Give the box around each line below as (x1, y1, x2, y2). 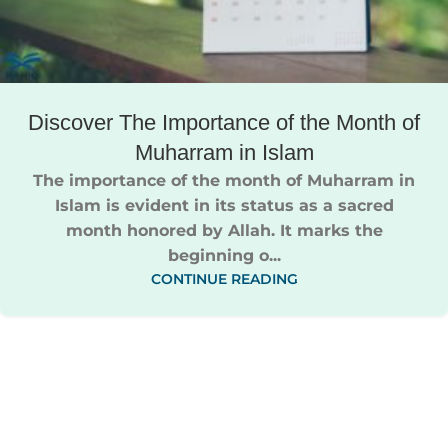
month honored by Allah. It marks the (65, 220, 383, 240)
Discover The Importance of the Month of (28, 109, 420, 135)
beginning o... (167, 245, 281, 265)
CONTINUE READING (150, 269, 298, 288)
